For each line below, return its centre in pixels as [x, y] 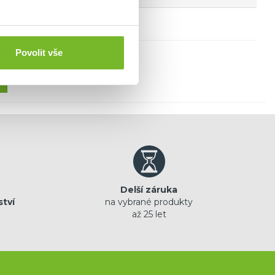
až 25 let [149, 215]
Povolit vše [39, 53]
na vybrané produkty [149, 202]
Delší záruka [149, 190]
